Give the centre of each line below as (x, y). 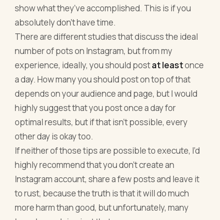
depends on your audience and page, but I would (106, 93)
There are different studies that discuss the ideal (107, 36)
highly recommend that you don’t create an (95, 165)
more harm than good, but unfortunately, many (102, 207)
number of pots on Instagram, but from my (94, 51)
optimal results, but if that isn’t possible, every (101, 122)
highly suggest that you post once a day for (96, 108)
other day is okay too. (54, 136)
